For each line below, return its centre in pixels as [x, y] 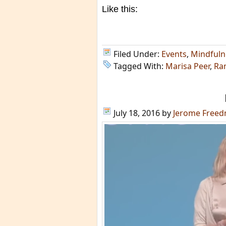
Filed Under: [137, 54]
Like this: [120, 9]
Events [174, 54]
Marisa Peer [188, 66]
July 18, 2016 [137, 113]
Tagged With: [139, 66]
